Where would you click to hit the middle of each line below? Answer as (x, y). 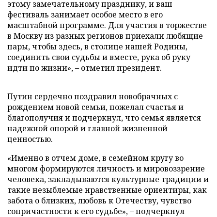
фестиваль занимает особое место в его (85, 15)
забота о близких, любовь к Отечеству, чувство (99, 201)
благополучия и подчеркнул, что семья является (104, 118)
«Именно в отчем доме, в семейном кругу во (95, 158)
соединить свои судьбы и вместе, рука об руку (99, 57)
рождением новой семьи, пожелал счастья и (95, 107)
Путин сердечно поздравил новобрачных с (93, 96)
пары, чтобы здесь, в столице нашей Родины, (97, 46)
